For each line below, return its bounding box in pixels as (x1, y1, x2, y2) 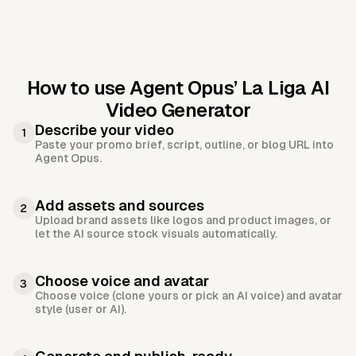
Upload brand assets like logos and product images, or (35, 214, 331, 227)
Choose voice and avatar (35, 273, 209, 290)
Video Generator (105, 99, 251, 122)
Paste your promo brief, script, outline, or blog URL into (35, 138, 334, 152)
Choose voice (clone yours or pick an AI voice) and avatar (35, 289, 342, 303)
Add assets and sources (35, 197, 204, 215)
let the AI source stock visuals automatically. (35, 227, 277, 241)
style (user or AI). (35, 303, 126, 316)
